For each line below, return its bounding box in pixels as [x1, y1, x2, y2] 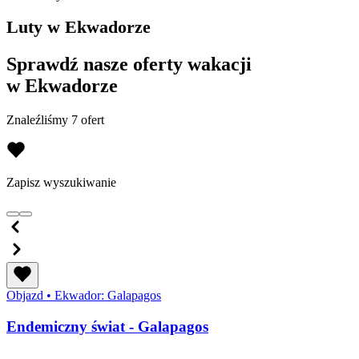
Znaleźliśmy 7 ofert [6, 113, 104, 127]
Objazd [6, 288, 46, 303]
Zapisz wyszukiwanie [6, 175, 116, 190]
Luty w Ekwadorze [6, 17, 151, 38]
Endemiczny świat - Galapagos [6, 317, 208, 335]
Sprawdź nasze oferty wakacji [6, 54, 252, 75]
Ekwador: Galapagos [51, 288, 161, 303]
